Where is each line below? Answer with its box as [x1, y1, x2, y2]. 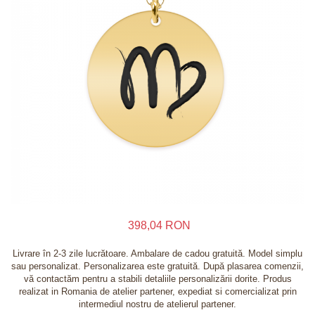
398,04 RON [127, 219, 191, 232]
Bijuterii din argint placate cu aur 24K [11, 99, 173, 110]
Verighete [11, 82, 49, 93]
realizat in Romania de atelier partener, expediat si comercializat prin [18, 286, 297, 297]
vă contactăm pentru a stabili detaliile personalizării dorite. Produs [23, 274, 292, 285]
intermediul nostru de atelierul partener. [79, 299, 236, 310]
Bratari [11, 49, 37, 59]
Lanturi [11, 32, 38, 42]
